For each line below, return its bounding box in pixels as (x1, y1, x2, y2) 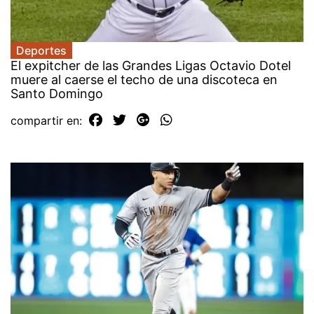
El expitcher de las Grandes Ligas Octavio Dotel (11, 57, 291, 73)
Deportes (16, 43, 67, 57)
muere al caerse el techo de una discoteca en (11, 71, 278, 87)
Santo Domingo (11, 86, 103, 101)
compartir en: (11, 113, 86, 128)
